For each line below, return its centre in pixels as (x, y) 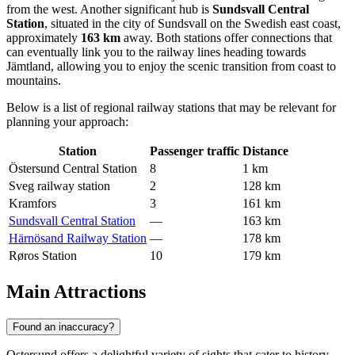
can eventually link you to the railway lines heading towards (156, 52)
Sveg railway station (59, 185)
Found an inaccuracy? (63, 326)
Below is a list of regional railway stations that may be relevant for (171, 107)
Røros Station (43, 255)
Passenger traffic (195, 151)
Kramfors (32, 203)
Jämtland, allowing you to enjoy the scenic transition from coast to (171, 66)
